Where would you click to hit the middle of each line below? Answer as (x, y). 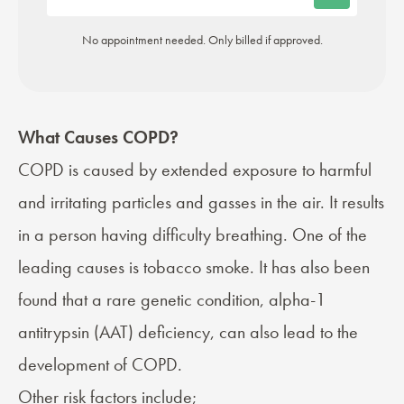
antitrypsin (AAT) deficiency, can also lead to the (188, 332)
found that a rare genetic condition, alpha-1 (172, 300)
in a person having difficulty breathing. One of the (193, 235)
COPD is (50, 170)
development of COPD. (100, 365)
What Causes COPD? (98, 138)
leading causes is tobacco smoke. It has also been (194, 267)
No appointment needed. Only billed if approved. (202, 40)
